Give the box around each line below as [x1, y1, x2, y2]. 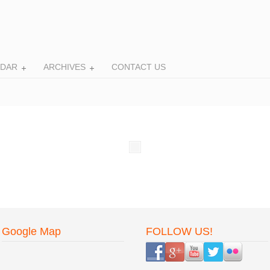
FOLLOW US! [146, 225, 213, 237]
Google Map [2, 225, 61, 237]
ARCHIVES [43, 62, 86, 72]
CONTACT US [111, 62, 166, 72]
